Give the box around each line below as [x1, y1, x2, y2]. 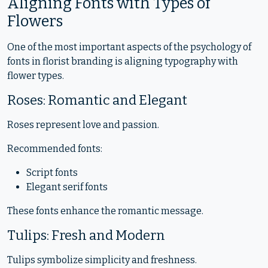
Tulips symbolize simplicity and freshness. [7, 254, 197, 266]
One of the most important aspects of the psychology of [7, 41, 251, 53]
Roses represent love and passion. [7, 119, 159, 130]
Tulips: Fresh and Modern [7, 227, 165, 243]
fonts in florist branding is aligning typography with [7, 56, 238, 67]
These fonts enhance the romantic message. [7, 205, 203, 217]
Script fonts [26, 167, 78, 178]
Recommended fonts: [7, 143, 102, 154]
